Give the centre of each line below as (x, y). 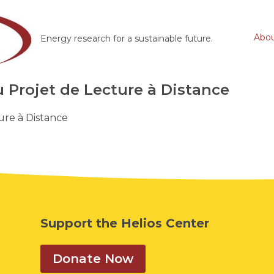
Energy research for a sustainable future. (126, 39)
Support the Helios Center (124, 223)
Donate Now (93, 258)
